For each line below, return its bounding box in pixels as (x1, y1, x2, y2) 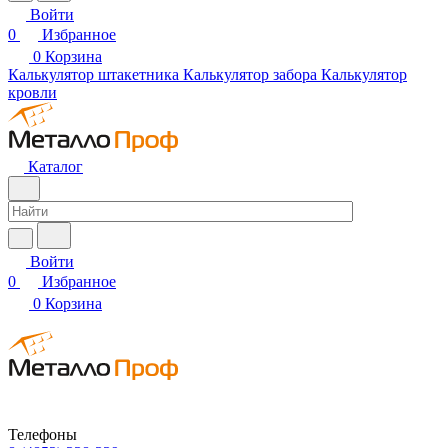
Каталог (28, 157, 83, 175)
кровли (8, 84, 57, 102)
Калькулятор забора (183, 66, 317, 84)
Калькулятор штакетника (8, 66, 179, 84)
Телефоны (8, 426, 77, 444)
